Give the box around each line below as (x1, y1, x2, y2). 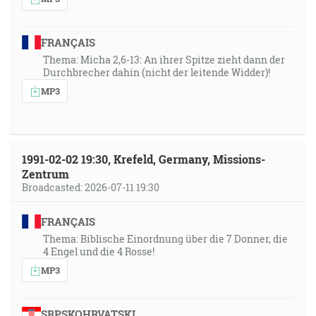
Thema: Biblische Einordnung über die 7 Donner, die (43, 232, 288, 245)
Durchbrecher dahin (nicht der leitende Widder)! (43, 66, 270, 79)
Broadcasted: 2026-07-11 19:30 (22, 181, 159, 194)
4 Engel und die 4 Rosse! (43, 245, 154, 258)
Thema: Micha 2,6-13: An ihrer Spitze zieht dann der (43, 53, 285, 66)
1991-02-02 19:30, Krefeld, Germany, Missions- (22, 152, 265, 166)
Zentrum (22, 166, 69, 181)
